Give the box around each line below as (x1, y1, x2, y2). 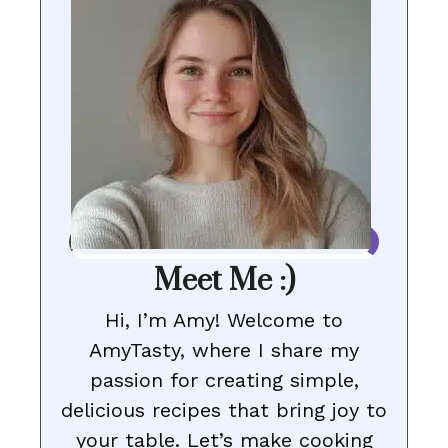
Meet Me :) (153, 262, 295, 301)
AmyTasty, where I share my (89, 338, 359, 363)
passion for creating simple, (89, 368, 359, 393)
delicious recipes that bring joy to (61, 398, 387, 423)
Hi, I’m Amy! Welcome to (105, 308, 343, 333)
